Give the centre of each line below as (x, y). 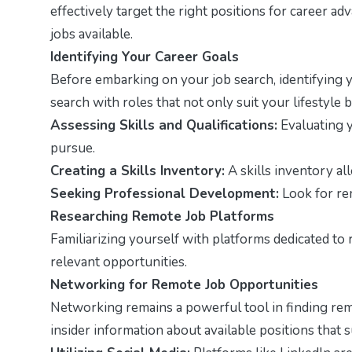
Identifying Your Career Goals (145, 57)
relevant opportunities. (119, 262)
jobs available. (92, 34)
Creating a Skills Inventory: (137, 170)
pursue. (73, 148)
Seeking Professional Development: (165, 193)
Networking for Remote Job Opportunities (184, 284)
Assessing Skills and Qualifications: (164, 125)
